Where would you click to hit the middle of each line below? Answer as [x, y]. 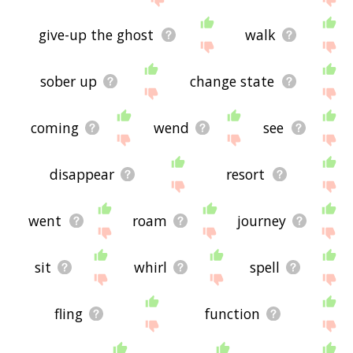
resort [246, 175]
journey [261, 221]
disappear [82, 175]
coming [54, 128]
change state [232, 82]
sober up [68, 82]
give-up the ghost [97, 35]
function [233, 314]
